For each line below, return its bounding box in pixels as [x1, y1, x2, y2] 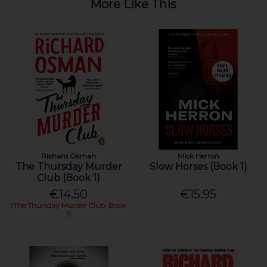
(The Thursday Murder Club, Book [11, 201, 127, 210]
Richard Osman [41, 151, 97, 161]
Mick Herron [177, 151, 219, 161]
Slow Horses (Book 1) [149, 161, 247, 173]
